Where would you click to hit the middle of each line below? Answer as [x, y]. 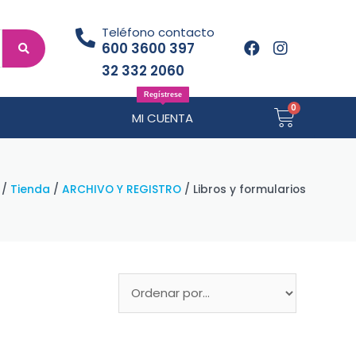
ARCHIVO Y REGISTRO [122, 190]
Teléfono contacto [158, 32]
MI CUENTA [163, 118]
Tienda [31, 190]
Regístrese [163, 95]
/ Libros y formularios [244, 190]
